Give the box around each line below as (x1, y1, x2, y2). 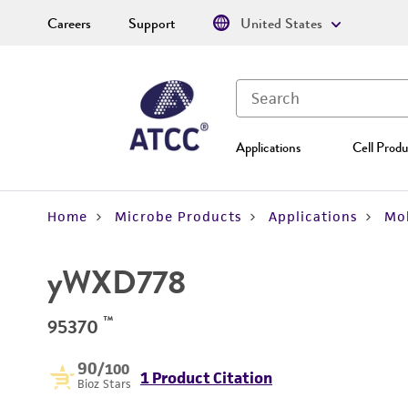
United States (240, 13, 322, 35)
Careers (47, 13, 91, 35)
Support (128, 13, 176, 35)
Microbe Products (115, 208, 241, 225)
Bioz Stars (77, 376, 131, 392)
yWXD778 (47, 259, 186, 306)
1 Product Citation (140, 368, 272, 388)
